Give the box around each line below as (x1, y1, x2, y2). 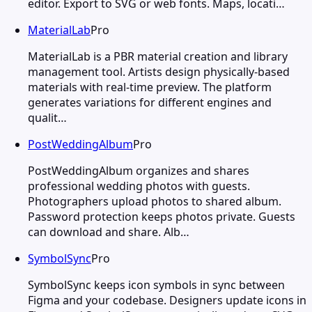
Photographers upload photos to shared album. (28, 193, 281, 209)
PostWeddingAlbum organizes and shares (28, 162, 249, 178)
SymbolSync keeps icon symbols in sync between (28, 276, 285, 292)
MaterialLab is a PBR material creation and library (28, 48, 288, 64)
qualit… (28, 109, 67, 125)
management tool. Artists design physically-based (28, 63, 290, 79)
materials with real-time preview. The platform (28, 79, 272, 95)
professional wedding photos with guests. (28, 178, 250, 194)
